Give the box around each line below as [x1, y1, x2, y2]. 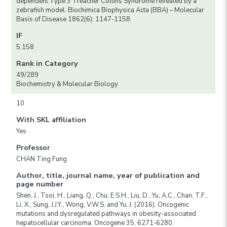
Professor [16, 142, 51, 153]
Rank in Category [16, 58, 79, 69]
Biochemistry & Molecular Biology [16, 80, 119, 89]
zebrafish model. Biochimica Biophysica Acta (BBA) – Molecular [16, 6, 205, 15]
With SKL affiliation [16, 115, 87, 125]
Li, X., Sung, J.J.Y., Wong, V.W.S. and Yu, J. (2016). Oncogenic [16, 200, 190, 210]
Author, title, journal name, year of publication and [16, 170, 200, 181]
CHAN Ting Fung [16, 155, 67, 164]
